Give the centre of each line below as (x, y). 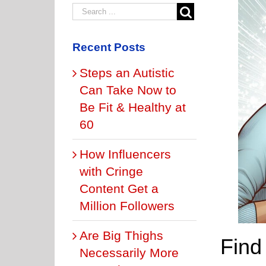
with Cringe (111, 171)
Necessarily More (129, 252)
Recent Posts (109, 47)
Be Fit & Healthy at (133, 107)
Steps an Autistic (127, 72)
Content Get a (119, 188)
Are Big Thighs (121, 235)
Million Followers (127, 205)
